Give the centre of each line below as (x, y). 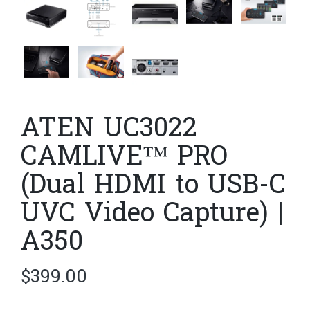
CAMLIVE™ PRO (124, 159)
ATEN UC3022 (109, 130)
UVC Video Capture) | (152, 216)
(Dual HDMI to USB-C (153, 187)
